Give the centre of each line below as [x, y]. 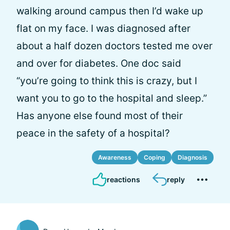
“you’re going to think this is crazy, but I [107, 81]
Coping [155, 157]
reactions [123, 179]
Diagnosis [193, 157]
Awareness [115, 157]
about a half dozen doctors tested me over [114, 46]
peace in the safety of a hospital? [93, 133]
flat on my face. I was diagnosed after [103, 28]
